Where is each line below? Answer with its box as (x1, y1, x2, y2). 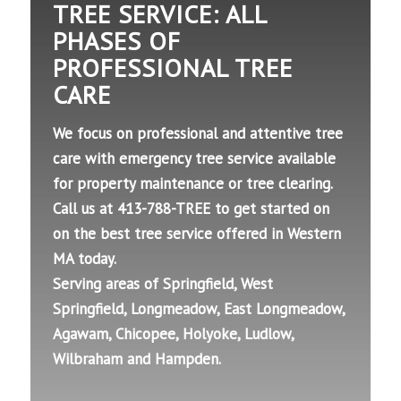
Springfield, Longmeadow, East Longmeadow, (53, 299, 345, 320)
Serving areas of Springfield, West (53, 274, 273, 294)
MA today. (53, 249, 116, 269)
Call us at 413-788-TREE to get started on (53, 199, 329, 219)
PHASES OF (53, 24, 181, 57)
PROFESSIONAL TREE (53, 51, 293, 84)
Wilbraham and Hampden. (53, 349, 221, 370)
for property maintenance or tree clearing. (53, 174, 333, 194)
